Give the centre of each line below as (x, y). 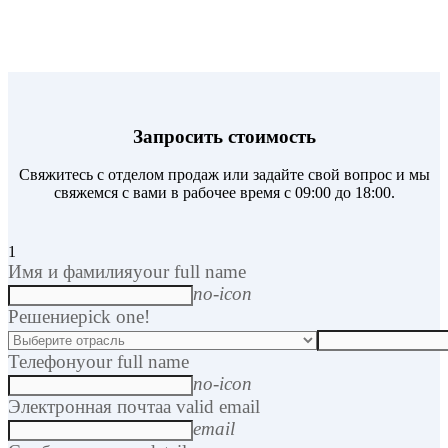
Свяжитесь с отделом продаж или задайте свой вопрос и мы (224, 175)
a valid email (211, 407)
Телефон (42, 362)
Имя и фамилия (70, 272)
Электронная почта (85, 407)
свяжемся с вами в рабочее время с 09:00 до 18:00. (224, 193)
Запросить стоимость (224, 136)
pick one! (114, 317)
